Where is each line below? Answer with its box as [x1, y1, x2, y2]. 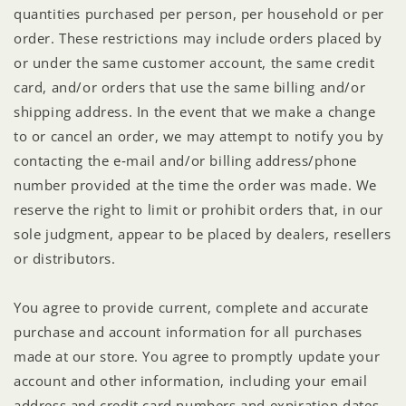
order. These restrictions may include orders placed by [14, 28, 382, 47]
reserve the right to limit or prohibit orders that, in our [14, 199, 383, 218]
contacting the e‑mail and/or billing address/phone [14, 150, 358, 169]
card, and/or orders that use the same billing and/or [14, 77, 366, 96]
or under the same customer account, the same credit [14, 53, 375, 72]
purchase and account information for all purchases [14, 322, 363, 341]
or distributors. [14, 248, 116, 267]
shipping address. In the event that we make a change [14, 101, 376, 121]
